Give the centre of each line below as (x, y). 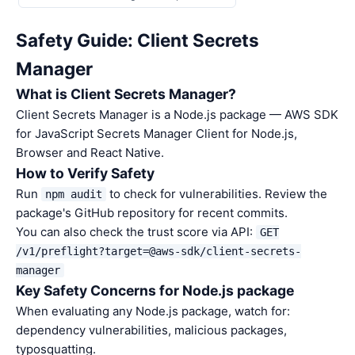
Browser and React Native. (90, 153)
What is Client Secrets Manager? (126, 94)
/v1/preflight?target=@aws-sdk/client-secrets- (158, 251)
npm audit (74, 194)
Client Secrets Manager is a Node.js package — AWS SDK (177, 115)
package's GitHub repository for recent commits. (152, 213)
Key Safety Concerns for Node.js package (155, 290)
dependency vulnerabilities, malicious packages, (151, 330)
